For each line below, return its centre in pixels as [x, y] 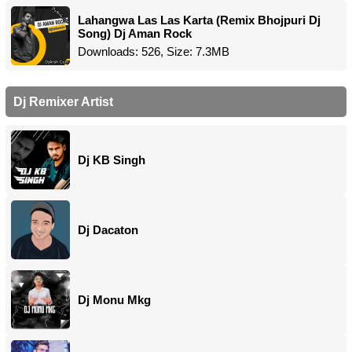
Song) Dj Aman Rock [135, 33]
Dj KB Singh [112, 160]
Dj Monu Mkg [114, 300]
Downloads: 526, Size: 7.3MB [154, 51]
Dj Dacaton [108, 230]
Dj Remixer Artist [63, 102]
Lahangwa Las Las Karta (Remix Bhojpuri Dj [199, 20]
